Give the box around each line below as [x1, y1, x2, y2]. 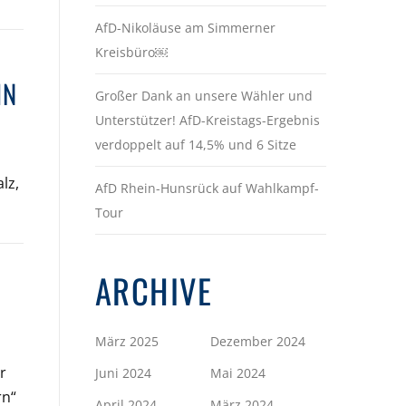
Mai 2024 [210, 363, 266, 382]
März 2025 [94, 332, 159, 350]
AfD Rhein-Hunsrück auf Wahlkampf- [94, 179, 319, 197]
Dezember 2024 [210, 332, 306, 350]
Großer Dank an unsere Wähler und [94, 86, 313, 104]
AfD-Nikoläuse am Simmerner [94, 18, 275, 36]
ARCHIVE [94, 265, 213, 315]
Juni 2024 [94, 363, 151, 382]
